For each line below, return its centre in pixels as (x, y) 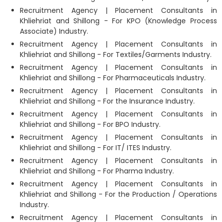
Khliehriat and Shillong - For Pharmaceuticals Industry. (113, 78)
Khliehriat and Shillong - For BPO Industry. (90, 124)
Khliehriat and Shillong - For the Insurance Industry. (107, 101)
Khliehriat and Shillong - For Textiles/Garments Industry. (116, 54)
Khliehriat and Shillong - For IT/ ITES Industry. (96, 147)
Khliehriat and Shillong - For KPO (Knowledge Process (118, 21)
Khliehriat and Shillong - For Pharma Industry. (97, 171)
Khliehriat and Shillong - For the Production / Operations (118, 194)
